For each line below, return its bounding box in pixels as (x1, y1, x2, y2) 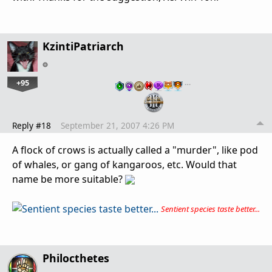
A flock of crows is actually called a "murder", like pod (12, 143, 258, 157)
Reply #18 (12, 119, 51, 131)
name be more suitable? (12, 172, 125, 186)
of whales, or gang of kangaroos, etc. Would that (12, 157, 237, 171)
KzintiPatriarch (42, 39, 124, 54)
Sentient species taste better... (161, 203, 260, 214)
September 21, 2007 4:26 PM (61, 119, 174, 131)
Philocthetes (42, 251, 109, 266)
